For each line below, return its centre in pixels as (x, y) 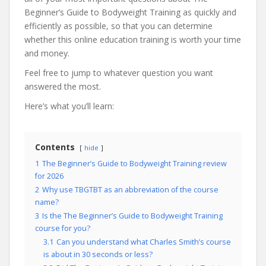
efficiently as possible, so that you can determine (118, 26)
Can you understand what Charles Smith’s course (144, 242)
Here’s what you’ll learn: (69, 106)
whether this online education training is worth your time (133, 39)
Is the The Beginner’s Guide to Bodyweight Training (132, 216)
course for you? (63, 228)
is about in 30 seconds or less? (98, 254)
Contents (55, 147)
